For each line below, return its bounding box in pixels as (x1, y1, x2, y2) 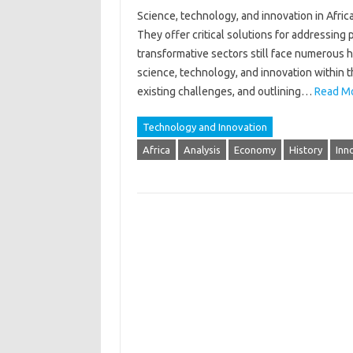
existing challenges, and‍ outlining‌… (136, 85, 314, 98)
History (288, 144, 322, 155)
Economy (233, 144, 276, 155)
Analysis (183, 144, 221, 155)
